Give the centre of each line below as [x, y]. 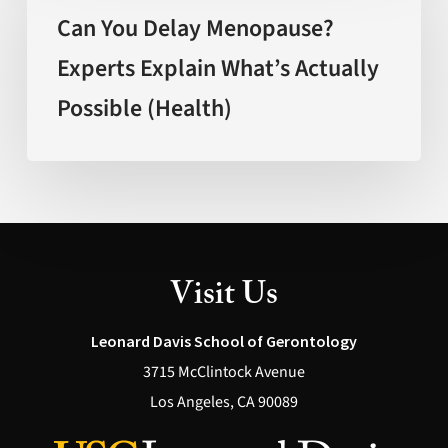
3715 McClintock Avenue [223, 371]
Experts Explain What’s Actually [217, 69]
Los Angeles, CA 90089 [223, 401]
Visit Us [223, 297]
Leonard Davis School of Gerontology [223, 340]
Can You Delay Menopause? [195, 29]
